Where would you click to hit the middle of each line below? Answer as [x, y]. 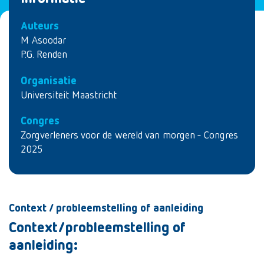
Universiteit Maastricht [69, 95]
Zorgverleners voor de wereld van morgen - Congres [129, 136]
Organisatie [49, 81]
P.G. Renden [44, 55]
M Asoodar [43, 41]
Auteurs [40, 27]
